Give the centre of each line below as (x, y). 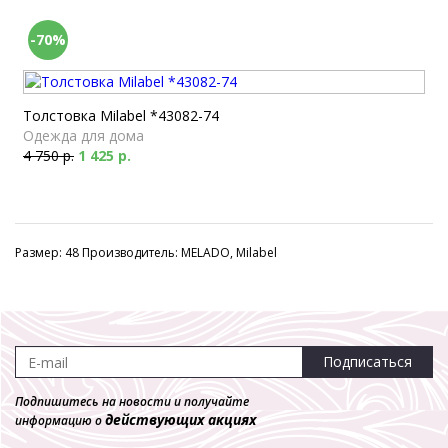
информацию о (60, 420)
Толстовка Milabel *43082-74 (121, 115)
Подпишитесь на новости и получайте (132, 401)
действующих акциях (180, 419)
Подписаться (367, 361)
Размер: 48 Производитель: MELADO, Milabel (146, 252)
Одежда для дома (83, 135)
